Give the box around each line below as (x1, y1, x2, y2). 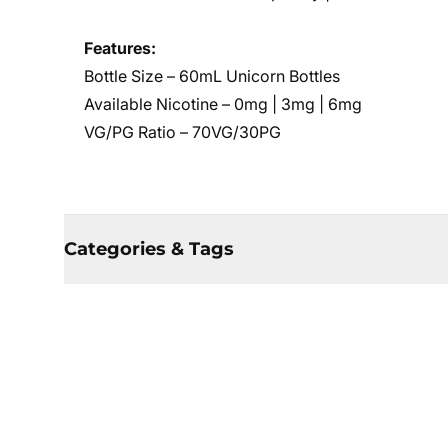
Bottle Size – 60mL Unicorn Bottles (84, 66, 340, 86)
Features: (84, 38, 156, 58)
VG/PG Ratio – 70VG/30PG (84, 122, 281, 142)
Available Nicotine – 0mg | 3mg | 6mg (84, 94, 362, 114)
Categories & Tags (64, 238, 234, 260)
